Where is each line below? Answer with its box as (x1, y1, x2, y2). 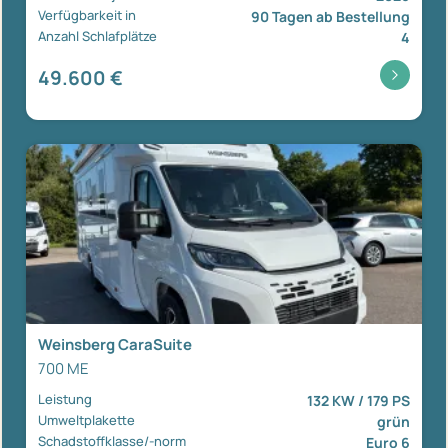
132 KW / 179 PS (307, 390, 410, 410)
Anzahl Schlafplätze (38, 26, 157, 45)
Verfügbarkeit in (38, 5, 136, 24)
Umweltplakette (38, 410, 135, 429)
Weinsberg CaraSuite (38, 333, 192, 355)
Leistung (38, 389, 92, 408)
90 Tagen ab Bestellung (251, 6, 410, 26)
